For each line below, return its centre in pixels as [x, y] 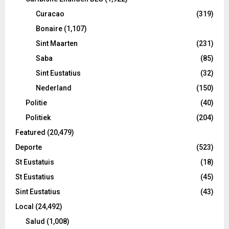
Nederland [54, 88]
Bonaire [49, 28]
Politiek [38, 117]
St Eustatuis [35, 162]
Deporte [29, 147]
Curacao [50, 14]
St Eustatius [35, 177]
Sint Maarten [57, 43]
